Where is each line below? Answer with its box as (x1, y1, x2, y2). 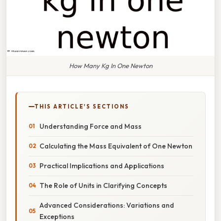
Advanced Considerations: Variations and (39, 200, 174, 210)
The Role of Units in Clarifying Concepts (39, 181, 167, 190)
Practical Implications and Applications (39, 161, 164, 170)
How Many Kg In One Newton (69, 61, 152, 70)
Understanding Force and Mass (39, 121, 142, 131)
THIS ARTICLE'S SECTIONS (35, 103, 129, 110)
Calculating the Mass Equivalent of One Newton (39, 141, 192, 150)
